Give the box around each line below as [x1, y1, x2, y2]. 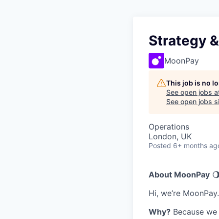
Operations [149, 122, 189, 131]
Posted [149, 141, 171, 150]
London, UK [149, 131, 192, 141]
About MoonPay [149, 170, 210, 179]
